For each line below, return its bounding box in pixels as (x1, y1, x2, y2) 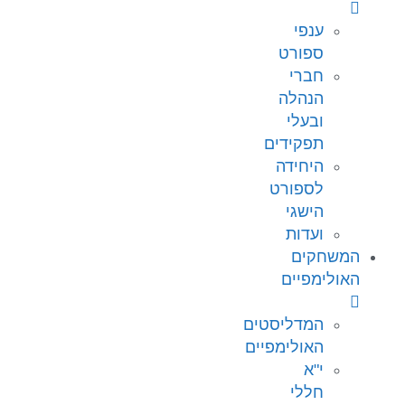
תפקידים (264, 135, 324, 154)
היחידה (276, 157, 324, 176)
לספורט (269, 180, 324, 199)
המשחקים (291, 248, 360, 267)
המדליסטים (243, 316, 324, 334)
